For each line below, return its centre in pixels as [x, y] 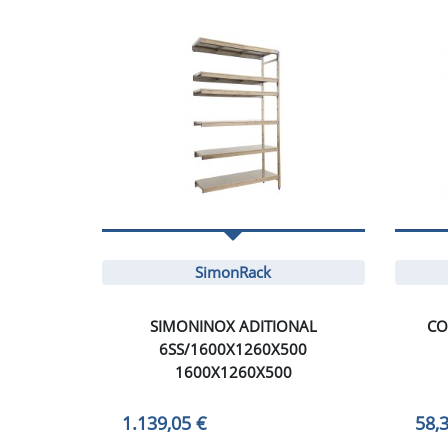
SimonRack [233, 271]
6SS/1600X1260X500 [233, 348]
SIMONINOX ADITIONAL [233, 325]
